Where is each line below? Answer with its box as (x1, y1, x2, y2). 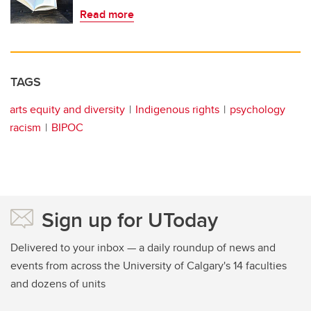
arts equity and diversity (10, 101, 125, 118)
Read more (80, 6, 134, 23)
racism (10, 119, 41, 136)
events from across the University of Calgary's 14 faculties (10, 258, 287, 274)
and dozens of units (10, 276, 106, 292)
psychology (230, 101, 285, 118)
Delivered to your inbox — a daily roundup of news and (10, 239, 276, 256)
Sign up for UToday (42, 205, 218, 235)
